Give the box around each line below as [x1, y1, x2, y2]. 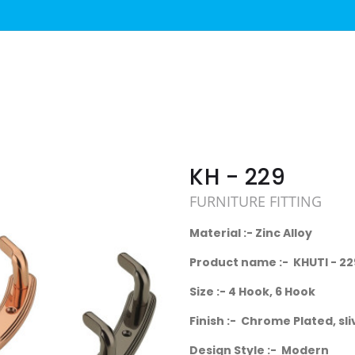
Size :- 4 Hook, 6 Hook [189, 284, 315, 300]
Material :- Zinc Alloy [189, 225, 312, 242]
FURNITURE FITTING [189, 192, 322, 211]
